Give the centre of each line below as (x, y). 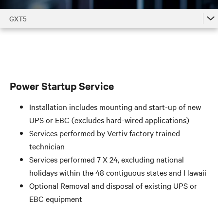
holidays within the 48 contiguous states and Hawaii (118, 172)
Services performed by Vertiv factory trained (105, 133)
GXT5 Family (29, 75)
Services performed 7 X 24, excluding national (107, 159)
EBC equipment (56, 199)
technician (47, 146)
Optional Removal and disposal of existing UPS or (113, 185)
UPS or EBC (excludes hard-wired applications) (109, 120)
